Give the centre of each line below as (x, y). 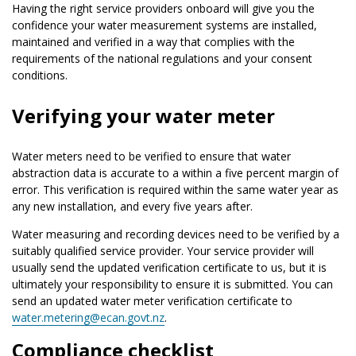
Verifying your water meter (143, 115)
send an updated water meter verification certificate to (152, 300)
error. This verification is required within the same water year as (175, 189)
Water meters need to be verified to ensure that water (151, 156)
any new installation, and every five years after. (132, 206)
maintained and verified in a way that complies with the (153, 41)
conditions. (40, 75)
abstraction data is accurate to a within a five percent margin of (175, 172)
